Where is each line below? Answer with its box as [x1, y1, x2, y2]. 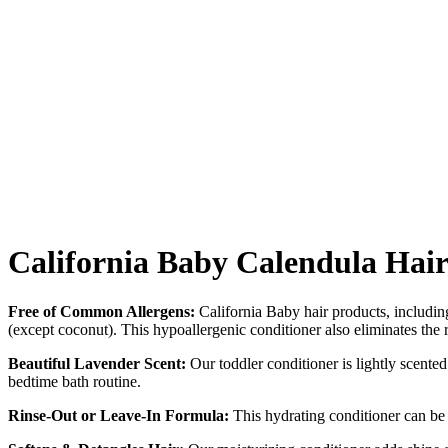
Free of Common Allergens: [8, 302, 195, 320]
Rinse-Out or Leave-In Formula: [8, 406, 229, 424]
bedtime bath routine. [8, 372, 141, 390]
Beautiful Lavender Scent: [8, 354, 186, 372]
